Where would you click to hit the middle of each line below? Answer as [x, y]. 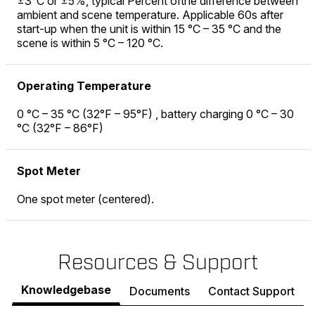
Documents [160, 291]
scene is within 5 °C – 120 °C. [90, 43]
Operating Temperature [84, 86]
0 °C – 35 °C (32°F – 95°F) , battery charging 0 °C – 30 [155, 114]
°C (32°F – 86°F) [60, 128]
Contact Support [251, 291]
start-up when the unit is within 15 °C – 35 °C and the [149, 29]
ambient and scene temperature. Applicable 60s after [150, 15]
